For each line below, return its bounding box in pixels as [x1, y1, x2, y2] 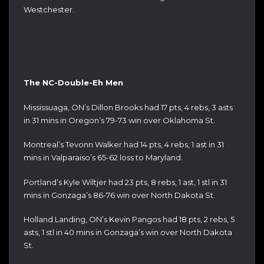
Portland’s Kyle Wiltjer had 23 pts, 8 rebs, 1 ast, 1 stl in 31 [24, 177, 227, 187]
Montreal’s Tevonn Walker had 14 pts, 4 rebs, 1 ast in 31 [24, 140, 224, 150]
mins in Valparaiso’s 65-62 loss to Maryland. [24, 153, 183, 163]
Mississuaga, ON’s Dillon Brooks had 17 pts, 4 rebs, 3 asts [24, 102, 233, 112]
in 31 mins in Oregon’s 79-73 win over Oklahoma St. [24, 115, 215, 125]
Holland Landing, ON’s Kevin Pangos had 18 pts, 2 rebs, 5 [24, 214, 235, 225]
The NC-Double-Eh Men [24, 78, 123, 88]
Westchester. [24, 4, 74, 14]
